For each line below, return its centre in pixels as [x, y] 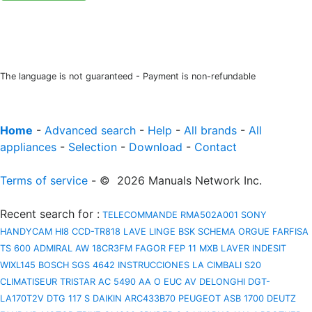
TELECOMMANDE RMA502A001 [169, 215]
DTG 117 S [68, 298]
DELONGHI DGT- [235, 282]
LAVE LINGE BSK [159, 232]
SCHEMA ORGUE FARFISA [253, 232]
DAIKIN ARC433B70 [134, 298]
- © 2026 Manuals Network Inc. [175, 180]
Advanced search [90, 130]
